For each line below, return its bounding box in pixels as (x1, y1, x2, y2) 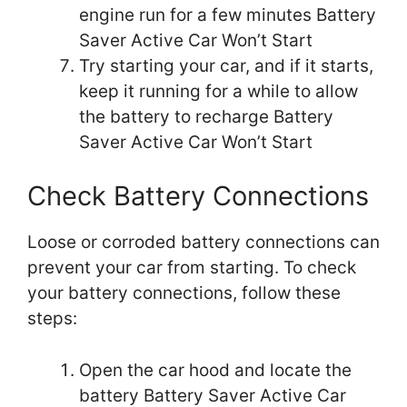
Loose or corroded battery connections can (27, 232, 380, 253)
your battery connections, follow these (27, 283, 341, 304)
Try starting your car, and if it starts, (79, 55, 373, 76)
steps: (27, 308, 77, 330)
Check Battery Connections (27, 180, 369, 213)
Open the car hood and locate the (79, 359, 352, 381)
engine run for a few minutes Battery (79, 4, 376, 25)
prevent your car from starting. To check (27, 257, 356, 279)
